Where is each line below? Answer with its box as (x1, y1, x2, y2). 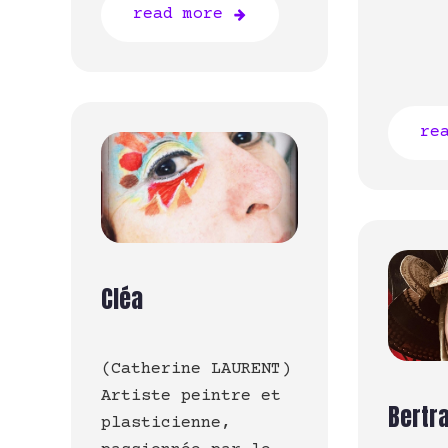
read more (133, 5, 223, 25)
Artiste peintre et (101, 387, 281, 407)
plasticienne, (101, 414, 231, 434)
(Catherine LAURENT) (101, 360, 291, 380)
